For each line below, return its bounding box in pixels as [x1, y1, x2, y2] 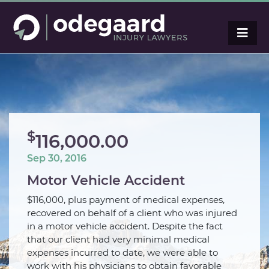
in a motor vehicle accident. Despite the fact [27, 220, 223, 232]
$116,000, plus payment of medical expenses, [27, 194, 225, 205]
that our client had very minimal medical [27, 234, 210, 245]
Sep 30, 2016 [27, 153, 86, 164]
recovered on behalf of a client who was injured [27, 207, 237, 219]
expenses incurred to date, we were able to [27, 247, 218, 258]
